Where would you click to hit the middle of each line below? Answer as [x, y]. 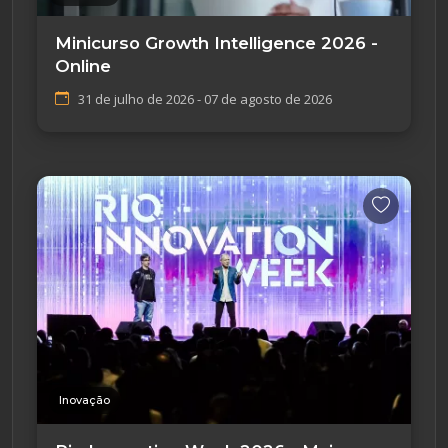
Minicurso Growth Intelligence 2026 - [216, 42]
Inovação [84, 400]
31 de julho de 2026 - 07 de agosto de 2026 [205, 98]
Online [83, 65]
